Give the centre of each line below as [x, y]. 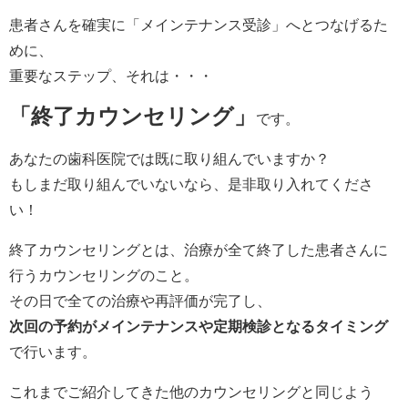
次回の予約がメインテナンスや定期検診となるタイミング [199, 326]
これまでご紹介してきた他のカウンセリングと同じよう [191, 391]
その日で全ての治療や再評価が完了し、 [140, 300]
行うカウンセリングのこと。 [104, 275]
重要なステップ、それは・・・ [111, 75]
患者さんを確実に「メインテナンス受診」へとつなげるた [199, 24]
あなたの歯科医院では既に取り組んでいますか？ [169, 158]
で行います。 [53, 351]
